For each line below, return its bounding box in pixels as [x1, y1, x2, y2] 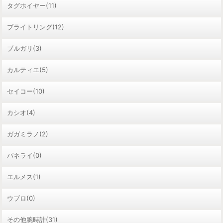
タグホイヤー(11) [7, 1, 57, 10]
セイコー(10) [7, 87, 45, 96]
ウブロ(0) [7, 194, 35, 203]
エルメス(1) [7, 173, 41, 181]
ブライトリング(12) [7, 23, 64, 31]
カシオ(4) [7, 109, 35, 117]
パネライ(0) [7, 151, 42, 160]
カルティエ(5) [7, 66, 48, 74]
